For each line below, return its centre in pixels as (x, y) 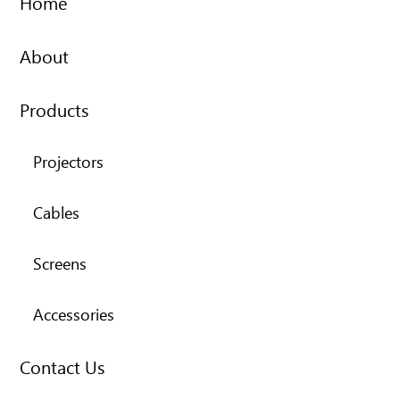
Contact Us (62, 367)
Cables (57, 212)
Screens (60, 263)
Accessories (74, 314)
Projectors (69, 162)
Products (54, 109)
